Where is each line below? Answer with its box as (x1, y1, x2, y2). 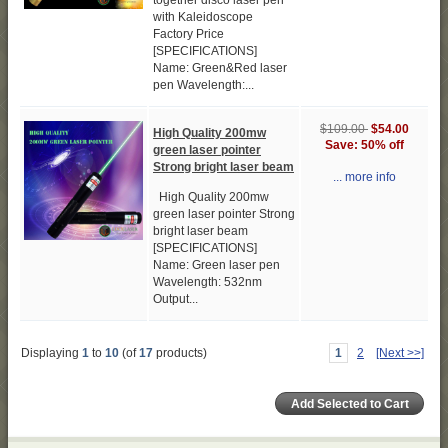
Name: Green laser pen (153, 258, 280, 273)
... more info (333, 170, 396, 185)
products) (153, 346, 207, 361)
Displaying (21, 346, 82, 361)
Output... (153, 292, 198, 307)
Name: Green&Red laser (153, 61, 287, 76)
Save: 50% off (325, 138, 404, 153)
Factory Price (153, 27, 230, 42)
